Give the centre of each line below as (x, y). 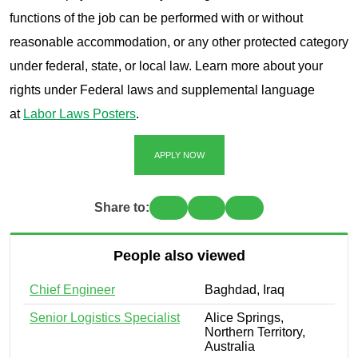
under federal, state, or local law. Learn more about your (166, 66)
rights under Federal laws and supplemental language (162, 89)
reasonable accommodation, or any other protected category (179, 42)
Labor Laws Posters (80, 113)
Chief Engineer (72, 290)
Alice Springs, (244, 318)
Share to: (122, 208)
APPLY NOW (179, 155)
